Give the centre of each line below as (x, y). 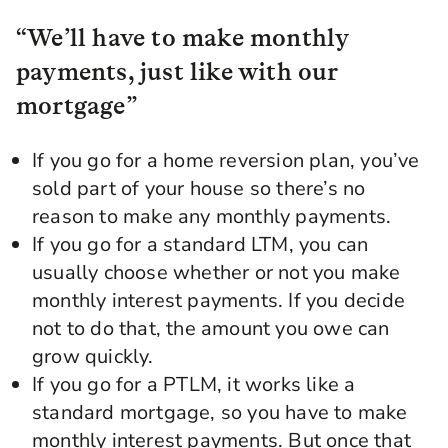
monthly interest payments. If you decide (219, 300)
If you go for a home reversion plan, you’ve (226, 160)
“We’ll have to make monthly (182, 37)
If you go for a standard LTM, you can (200, 244)
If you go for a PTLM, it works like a (194, 384)
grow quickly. (93, 356)
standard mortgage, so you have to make (220, 412)
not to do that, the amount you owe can (211, 328)
